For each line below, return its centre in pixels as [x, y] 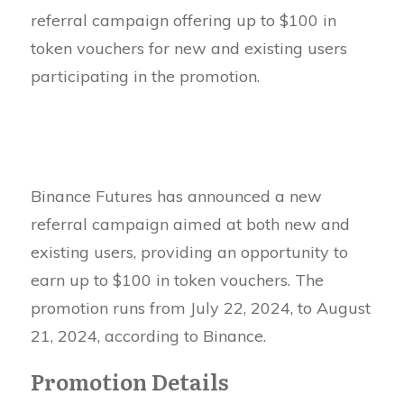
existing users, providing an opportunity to [189, 252]
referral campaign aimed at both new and [190, 224]
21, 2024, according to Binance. [148, 335]
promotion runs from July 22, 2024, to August [201, 308]
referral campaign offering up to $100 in [184, 20]
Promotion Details [130, 381]
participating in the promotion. [145, 76]
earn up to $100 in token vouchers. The [177, 280]
